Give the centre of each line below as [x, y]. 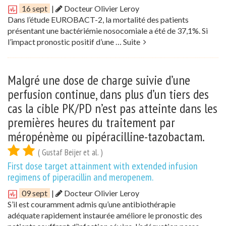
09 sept [35, 193]
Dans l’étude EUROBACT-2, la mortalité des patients [98, 20]
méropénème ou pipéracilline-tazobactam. [106, 137]
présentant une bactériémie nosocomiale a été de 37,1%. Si [108, 31]
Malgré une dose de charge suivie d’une [99, 80]
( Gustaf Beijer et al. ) [70, 153]
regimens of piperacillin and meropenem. [80, 177]
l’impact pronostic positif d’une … [65, 42]
